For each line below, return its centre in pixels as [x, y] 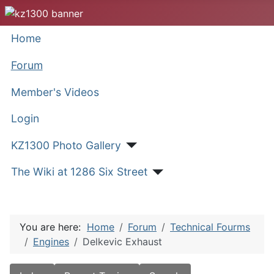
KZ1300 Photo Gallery [66, 145]
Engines [51, 242]
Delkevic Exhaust [122, 242]
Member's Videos [55, 92]
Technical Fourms [210, 227]
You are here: [53, 227]
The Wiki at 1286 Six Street [79, 172]
